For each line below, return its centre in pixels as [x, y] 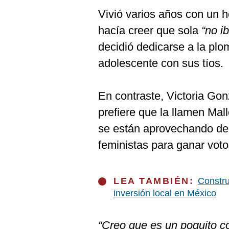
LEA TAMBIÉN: [156, 181]
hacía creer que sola [150, 30]
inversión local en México [165, 193]
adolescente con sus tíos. [161, 63]
